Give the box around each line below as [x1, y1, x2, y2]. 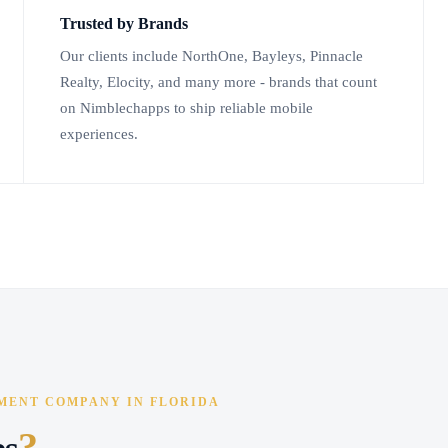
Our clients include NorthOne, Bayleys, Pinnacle [60, 48, 363, 65]
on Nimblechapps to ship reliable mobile [60, 100, 313, 117]
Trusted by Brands [60, 14, 188, 34]
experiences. [60, 126, 138, 143]
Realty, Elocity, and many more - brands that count [60, 74, 377, 91]
